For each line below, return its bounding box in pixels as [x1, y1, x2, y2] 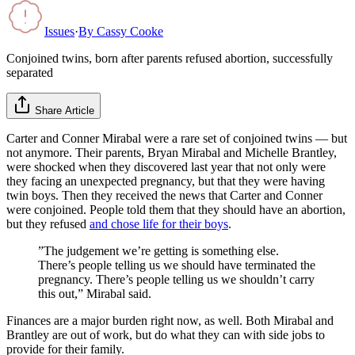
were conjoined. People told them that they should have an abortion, [6, 202, 345, 216]
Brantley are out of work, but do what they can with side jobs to [6, 327, 325, 342]
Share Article [35, 104, 94, 116]
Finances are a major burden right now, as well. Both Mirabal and [6, 313, 334, 327]
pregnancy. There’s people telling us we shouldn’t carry [38, 272, 315, 286]
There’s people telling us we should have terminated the [38, 258, 315, 272]
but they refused [6, 216, 90, 231]
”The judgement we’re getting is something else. [38, 243, 279, 258]
